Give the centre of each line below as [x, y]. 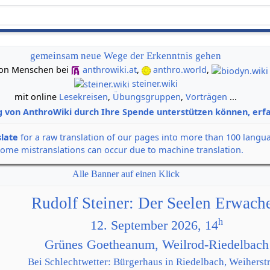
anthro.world [180, 70]
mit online [37, 97]
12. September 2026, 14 [154, 226]
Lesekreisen [84, 97]
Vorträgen [207, 97]
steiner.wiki [155, 83]
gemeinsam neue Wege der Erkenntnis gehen [126, 56]
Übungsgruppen [147, 97]
